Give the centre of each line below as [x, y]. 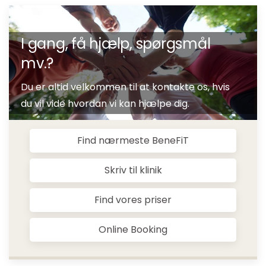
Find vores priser [133, 199]
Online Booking [133, 229]
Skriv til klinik [133, 170]
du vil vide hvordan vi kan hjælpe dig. [105, 103]
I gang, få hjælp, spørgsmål [116, 43]
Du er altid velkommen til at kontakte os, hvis [125, 87]
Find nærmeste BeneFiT [133, 140]
